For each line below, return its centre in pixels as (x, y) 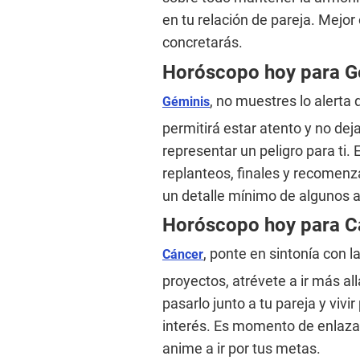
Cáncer (183, 254)
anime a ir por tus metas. (241, 348)
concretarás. (202, 42)
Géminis (186, 101)
